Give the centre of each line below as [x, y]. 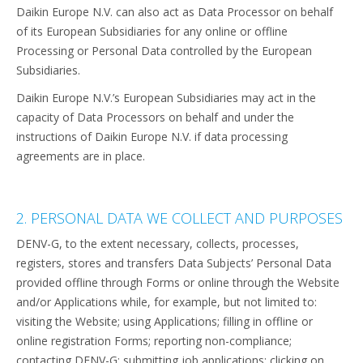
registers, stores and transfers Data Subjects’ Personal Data [174, 263]
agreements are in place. [81, 156]
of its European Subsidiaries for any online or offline [152, 31]
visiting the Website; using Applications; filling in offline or [164, 321]
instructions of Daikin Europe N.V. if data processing [152, 137]
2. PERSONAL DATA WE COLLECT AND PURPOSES [179, 218]
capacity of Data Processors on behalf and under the [155, 117]
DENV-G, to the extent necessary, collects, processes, [158, 243]
